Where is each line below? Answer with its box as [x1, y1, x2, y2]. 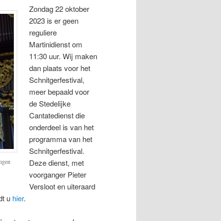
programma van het [29, 133, 93, 144]
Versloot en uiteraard [29, 181, 96, 191]
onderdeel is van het [29, 121, 94, 132]
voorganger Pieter [29, 169, 87, 180]
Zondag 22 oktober [29, 3, 90, 14]
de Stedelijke [29, 98, 71, 109]
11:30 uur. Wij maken [29, 50, 98, 61]
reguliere [29, 27, 57, 37]
